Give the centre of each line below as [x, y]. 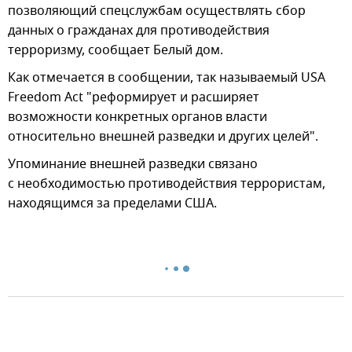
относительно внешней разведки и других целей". [163, 136]
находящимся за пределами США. [112, 203]
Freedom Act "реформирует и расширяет [134, 97]
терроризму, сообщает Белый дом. [115, 50]
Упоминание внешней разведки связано [133, 164]
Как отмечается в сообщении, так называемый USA [167, 77]
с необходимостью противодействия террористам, [167, 183]
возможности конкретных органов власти [137, 117]
